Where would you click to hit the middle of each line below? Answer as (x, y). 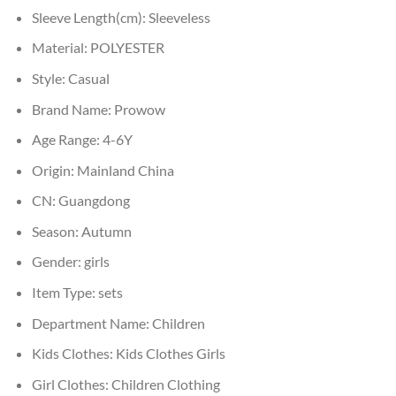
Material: (61, 48)
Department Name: (91, 323)
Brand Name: (72, 109)
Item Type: (65, 293)
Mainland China (125, 170)
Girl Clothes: (71, 384)
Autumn (106, 231)
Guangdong (94, 201)
